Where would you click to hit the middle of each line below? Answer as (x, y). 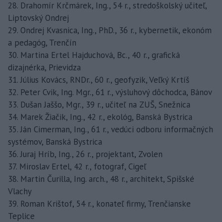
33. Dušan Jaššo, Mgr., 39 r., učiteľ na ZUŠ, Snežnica (99, 104)
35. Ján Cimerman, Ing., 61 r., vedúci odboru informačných (111, 129)
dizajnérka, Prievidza (44, 67)
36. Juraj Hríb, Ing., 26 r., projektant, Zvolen (85, 154)
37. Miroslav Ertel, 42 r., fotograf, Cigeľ (77, 166)
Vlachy (20, 191)
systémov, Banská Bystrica (55, 141)
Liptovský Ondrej (38, 18)
